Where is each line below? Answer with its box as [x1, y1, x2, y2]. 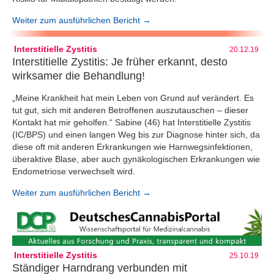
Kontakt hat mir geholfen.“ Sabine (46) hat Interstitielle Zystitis [12, 117, 251, 127]
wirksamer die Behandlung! [12, 70, 145, 83]
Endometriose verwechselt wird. [12, 166, 135, 176]
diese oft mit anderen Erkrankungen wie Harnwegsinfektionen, [12, 141, 253, 152]
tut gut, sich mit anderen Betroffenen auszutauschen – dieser [12, 105, 248, 115]
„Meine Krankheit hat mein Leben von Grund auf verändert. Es [12, 92, 254, 103]
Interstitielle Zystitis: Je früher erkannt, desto [12, 56, 228, 68]
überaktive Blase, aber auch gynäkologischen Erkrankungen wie [12, 154, 260, 164]
